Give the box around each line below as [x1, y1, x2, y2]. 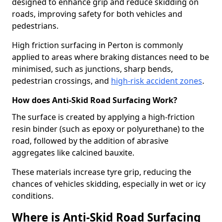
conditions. [12, 190, 54, 201]
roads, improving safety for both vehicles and [12, 8, 182, 19]
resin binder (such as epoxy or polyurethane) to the [12, 123, 204, 134]
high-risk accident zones [111, 75, 202, 86]
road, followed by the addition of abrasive [12, 135, 168, 146]
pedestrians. [12, 20, 58, 31]
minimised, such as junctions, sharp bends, [12, 63, 173, 74]
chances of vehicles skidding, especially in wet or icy [12, 178, 206, 189]
